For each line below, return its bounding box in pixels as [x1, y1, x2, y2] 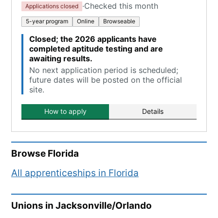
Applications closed [25, 2, 78, 10]
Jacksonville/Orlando [55, 200, 152, 211]
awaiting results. [29, 54, 92, 63]
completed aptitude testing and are [29, 44, 163, 54]
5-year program [26, 18, 68, 25]
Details [142, 107, 163, 115]
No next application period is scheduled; [29, 65, 178, 75]
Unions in [11, 200, 55, 211]
